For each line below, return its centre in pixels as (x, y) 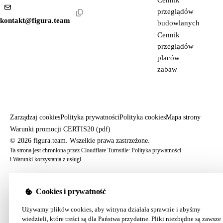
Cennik (169, 35)
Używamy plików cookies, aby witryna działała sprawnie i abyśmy (111, 210)
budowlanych (179, 23)
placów (169, 58)
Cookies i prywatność (71, 192)
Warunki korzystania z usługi (47, 160)
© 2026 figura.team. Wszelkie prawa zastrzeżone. (80, 141)
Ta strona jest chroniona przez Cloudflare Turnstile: (71, 151)
